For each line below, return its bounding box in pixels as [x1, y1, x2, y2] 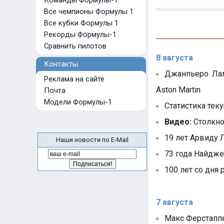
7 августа [156, 197, 193, 207]
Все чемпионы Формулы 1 [42, 7, 133, 16]
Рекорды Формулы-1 [42, 30, 116, 39]
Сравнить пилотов [42, 41, 106, 50]
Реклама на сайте [42, 74, 104, 83]
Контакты [36, 59, 78, 68]
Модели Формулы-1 [42, 97, 112, 106]
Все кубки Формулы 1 [42, 18, 118, 27]
